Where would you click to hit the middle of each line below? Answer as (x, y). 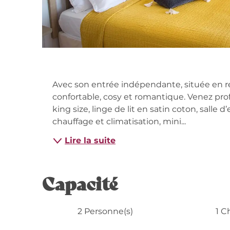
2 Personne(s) (106, 212)
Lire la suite (90, 141)
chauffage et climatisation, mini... (119, 122)
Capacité (80, 183)
